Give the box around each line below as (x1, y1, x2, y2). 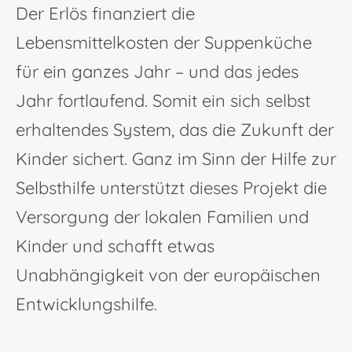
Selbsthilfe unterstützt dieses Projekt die (16, 177, 327, 199)
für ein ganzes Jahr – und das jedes (16, 60, 299, 82)
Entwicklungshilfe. (16, 293, 157, 315)
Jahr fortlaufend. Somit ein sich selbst (16, 90, 310, 112)
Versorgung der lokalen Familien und (16, 206, 309, 228)
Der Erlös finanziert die (16, 2, 195, 24)
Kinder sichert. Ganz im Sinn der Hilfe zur (16, 148, 336, 170)
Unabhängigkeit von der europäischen (16, 264, 321, 286)
